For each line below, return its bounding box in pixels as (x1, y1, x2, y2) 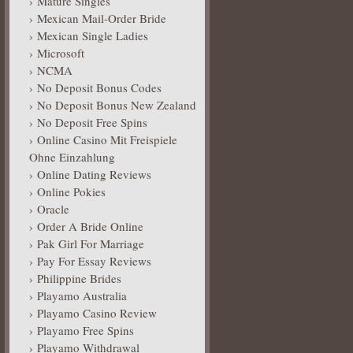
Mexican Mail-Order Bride (37, 10, 166, 26)
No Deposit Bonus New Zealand (37, 97, 196, 113)
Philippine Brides (37, 270, 121, 286)
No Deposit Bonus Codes (37, 80, 162, 95)
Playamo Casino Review (37, 305, 157, 321)
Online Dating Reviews (37, 166, 151, 182)
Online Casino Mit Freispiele (37, 132, 177, 147)
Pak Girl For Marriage (37, 236, 144, 251)
